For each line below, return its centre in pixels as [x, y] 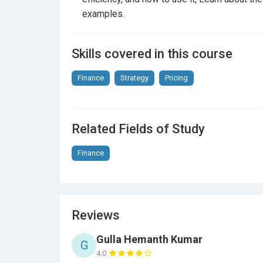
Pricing [176, 78]
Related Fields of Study [138, 129]
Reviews [96, 215]
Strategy [134, 78]
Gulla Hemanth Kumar [149, 239]
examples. [103, 14]
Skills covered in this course [152, 54]
